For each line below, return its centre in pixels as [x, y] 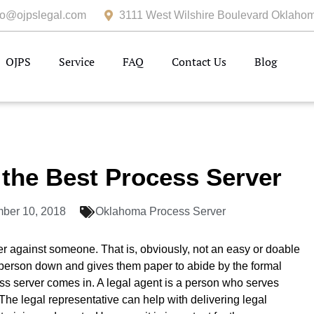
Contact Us [199, 62]
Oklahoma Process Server [161, 211]
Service [76, 62]
